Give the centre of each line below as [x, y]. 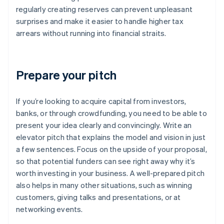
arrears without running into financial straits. [91, 33]
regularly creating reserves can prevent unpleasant [104, 9]
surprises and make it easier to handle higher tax [100, 21]
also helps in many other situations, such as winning [104, 185]
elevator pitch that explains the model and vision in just [111, 137]
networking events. [49, 209]
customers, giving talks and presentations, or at [98, 197]
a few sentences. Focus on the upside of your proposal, [111, 149]
